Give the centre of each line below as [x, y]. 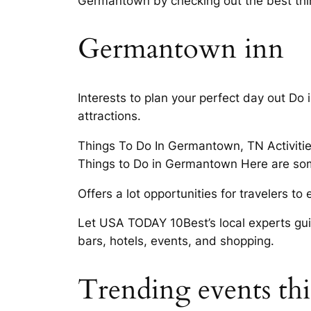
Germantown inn [181, 49]
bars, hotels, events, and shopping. [176, 241]
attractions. [109, 116]
